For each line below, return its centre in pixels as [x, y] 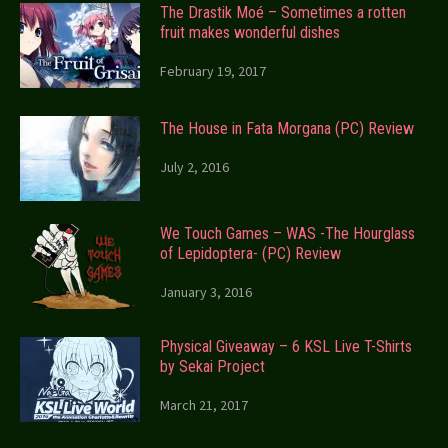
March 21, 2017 [204, 405]
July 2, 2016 [194, 167]
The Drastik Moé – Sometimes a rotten [283, 13]
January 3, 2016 [206, 292]
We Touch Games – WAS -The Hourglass [287, 234]
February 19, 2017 [213, 71]
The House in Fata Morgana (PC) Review [287, 129]
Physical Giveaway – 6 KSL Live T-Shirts [286, 347]
